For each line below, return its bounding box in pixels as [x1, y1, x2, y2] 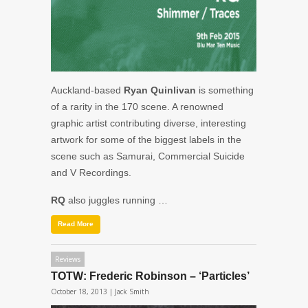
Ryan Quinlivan [124, 84, 196, 96]
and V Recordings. [51, 166, 131, 178]
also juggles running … [65, 194, 168, 206]
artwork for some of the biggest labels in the [51, 133, 241, 145]
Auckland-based [51, 84, 124, 96]
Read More [58, 219, 93, 228]
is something [196, 84, 254, 96]
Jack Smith [115, 286, 149, 296]
